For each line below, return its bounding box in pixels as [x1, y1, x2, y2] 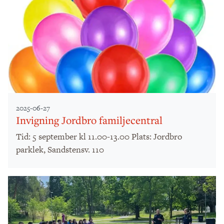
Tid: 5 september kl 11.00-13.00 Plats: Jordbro [16, 130, 182, 143]
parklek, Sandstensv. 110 [16, 143, 104, 156]
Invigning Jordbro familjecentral [16, 113, 162, 127]
